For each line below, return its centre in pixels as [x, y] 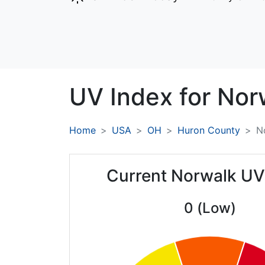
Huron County [209, 130]
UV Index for [143, 97]
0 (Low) [210, 208]
